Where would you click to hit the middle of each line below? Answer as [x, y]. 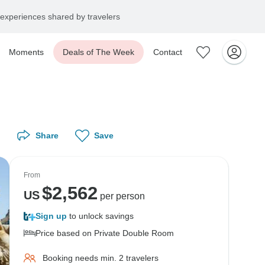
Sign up [51, 216]
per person [121, 196]
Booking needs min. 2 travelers [101, 258]
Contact [168, 52]
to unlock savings [100, 216]
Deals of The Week [98, 52]
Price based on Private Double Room [105, 233]
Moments [26, 52]
